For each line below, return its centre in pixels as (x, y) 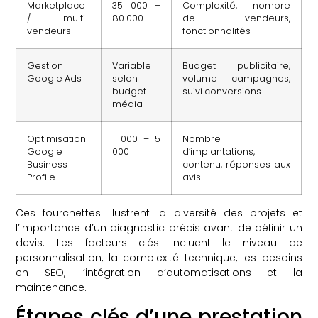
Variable (132, 65)
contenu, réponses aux (237, 164)
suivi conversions (222, 91)
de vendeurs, (237, 18)
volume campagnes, (237, 78)
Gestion (45, 65)
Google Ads (55, 78)
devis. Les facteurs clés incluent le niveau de (159, 242)
